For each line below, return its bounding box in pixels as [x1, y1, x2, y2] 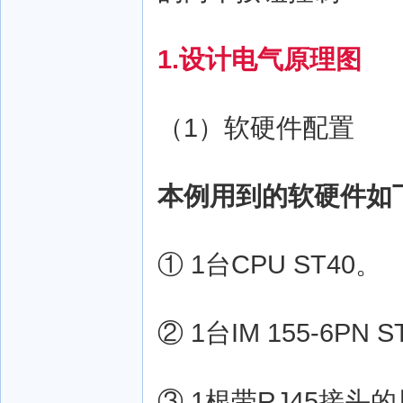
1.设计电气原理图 [157, 44, 362, 74]
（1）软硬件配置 [157, 112, 354, 142]
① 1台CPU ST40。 [157, 249, 381, 279]
